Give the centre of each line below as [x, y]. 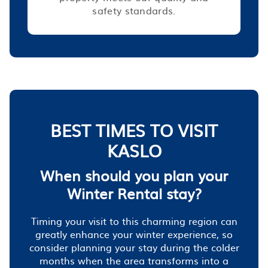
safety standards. [134, 10]
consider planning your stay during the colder [134, 247]
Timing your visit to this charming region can [134, 220]
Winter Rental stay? [134, 193]
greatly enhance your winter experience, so [134, 234]
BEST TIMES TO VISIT [134, 130]
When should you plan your [134, 175]
